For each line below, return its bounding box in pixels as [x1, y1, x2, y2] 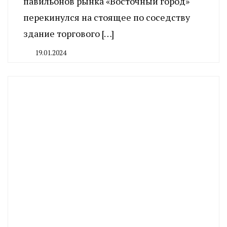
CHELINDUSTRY [26, 58, 81, 68]
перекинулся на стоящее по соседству [23, 11, 190, 23]
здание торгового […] [23, 27, 114, 40]
